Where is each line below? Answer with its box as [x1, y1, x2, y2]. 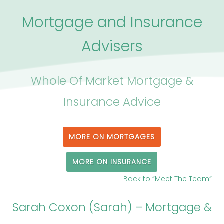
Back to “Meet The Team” [123, 174, 212, 184]
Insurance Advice [63, 93, 161, 110]
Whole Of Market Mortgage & [30, 72, 193, 89]
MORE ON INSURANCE [72, 156, 151, 167]
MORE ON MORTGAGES [69, 131, 155, 142]
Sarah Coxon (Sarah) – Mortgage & [12, 199, 212, 215]
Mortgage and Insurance [21, 11, 202, 33]
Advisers [81, 35, 143, 57]
